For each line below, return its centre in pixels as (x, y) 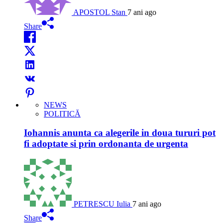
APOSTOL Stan (99, 12)
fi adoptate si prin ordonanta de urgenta (106, 144)
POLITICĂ (62, 113)
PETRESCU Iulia (102, 204)
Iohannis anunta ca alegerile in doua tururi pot (120, 133)
